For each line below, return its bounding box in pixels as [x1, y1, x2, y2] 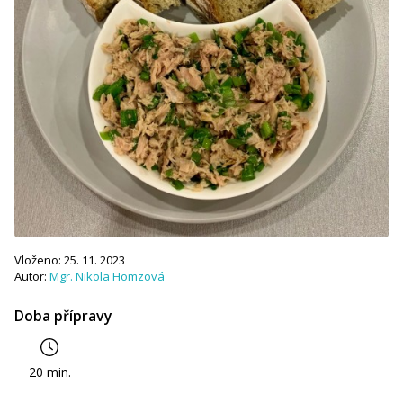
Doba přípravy [14, 305, 112, 326]
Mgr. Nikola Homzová [49, 267, 165, 284]
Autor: [14, 267, 49, 284]
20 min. [29, 363, 72, 381]
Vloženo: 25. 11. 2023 [14, 251, 125, 268]
